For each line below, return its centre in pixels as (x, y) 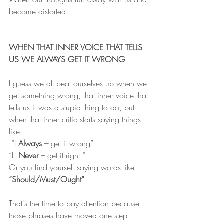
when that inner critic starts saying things (76, 120)
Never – (32, 156)
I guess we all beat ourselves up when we (79, 84)
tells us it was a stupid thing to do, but (73, 108)
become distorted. (39, 12)
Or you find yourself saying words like (73, 168)
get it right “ (65, 156)
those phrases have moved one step (69, 216)
